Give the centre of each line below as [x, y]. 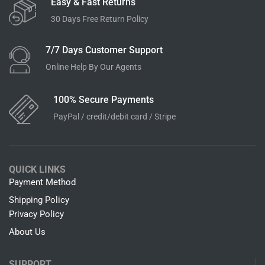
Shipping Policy [39, 200]
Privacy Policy [36, 214]
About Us [27, 232]
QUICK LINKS [37, 170]
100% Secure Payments [104, 99]
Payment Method [42, 182]
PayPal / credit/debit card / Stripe [114, 116]
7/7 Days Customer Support [104, 50]
